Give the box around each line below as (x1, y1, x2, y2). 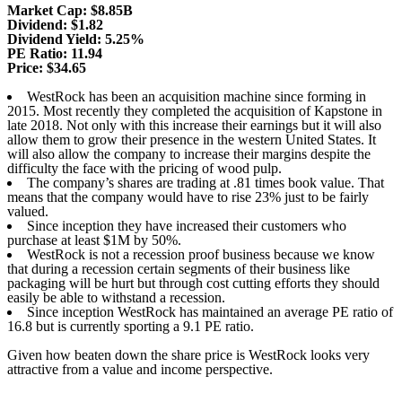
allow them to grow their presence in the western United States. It (7, 132, 376, 148)
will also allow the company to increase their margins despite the (7, 146, 371, 162)
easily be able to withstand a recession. (7, 290, 225, 306)
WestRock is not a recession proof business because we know (27, 247, 375, 263)
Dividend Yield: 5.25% (7, 31, 144, 48)
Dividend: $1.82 (7, 17, 103, 33)
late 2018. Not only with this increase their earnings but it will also (7, 118, 381, 134)
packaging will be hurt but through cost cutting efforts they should (7, 275, 380, 292)
